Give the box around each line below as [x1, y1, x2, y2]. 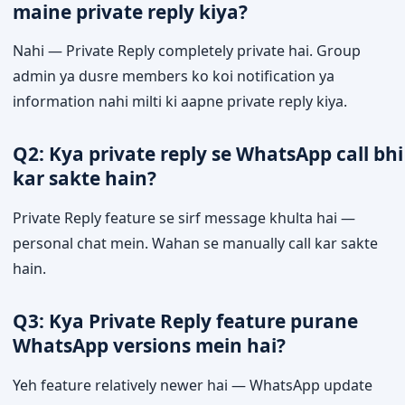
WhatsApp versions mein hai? [13, 333, 286, 359]
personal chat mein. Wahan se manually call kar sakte [13, 233, 378, 254]
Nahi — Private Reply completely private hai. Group [13, 41, 361, 61]
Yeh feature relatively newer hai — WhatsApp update [13, 374, 372, 395]
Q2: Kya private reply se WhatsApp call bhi [13, 141, 403, 167]
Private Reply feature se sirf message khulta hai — [13, 208, 355, 229]
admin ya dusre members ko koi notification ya [13, 66, 334, 87]
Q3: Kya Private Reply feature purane [13, 308, 358, 334]
